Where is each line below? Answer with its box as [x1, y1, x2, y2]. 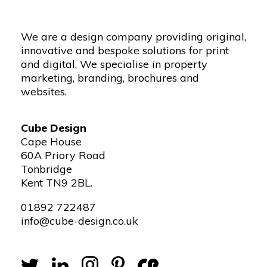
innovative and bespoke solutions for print [21, 44, 229, 57]
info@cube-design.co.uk [21, 214, 138, 228]
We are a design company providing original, [21, 30, 246, 44]
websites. [21, 85, 67, 98]
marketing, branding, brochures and [21, 71, 199, 85]
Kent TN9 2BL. [21, 176, 92, 190]
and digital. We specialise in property [21, 57, 207, 71]
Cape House [21, 135, 82, 148]
